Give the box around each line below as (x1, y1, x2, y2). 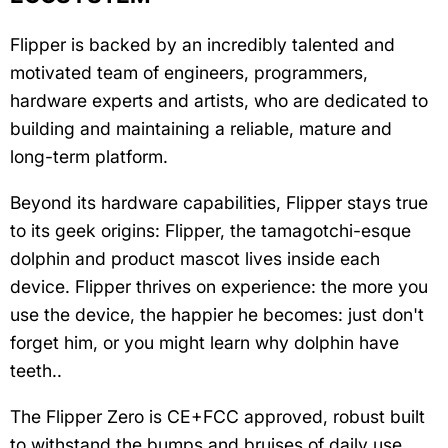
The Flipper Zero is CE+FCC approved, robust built (10, 405, 425, 427)
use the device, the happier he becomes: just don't (10, 303, 424, 325)
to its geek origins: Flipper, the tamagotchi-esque (10, 219, 411, 241)
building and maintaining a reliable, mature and (10, 117, 392, 139)
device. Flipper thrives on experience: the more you (10, 275, 428, 297)
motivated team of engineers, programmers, (10, 61, 368, 83)
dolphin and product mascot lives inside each (10, 247, 380, 269)
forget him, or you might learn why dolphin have (10, 331, 399, 353)
